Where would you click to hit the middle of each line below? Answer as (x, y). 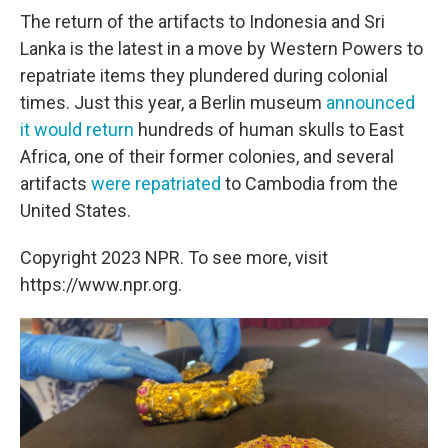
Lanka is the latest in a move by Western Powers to (221, 48)
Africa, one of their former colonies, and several (207, 156)
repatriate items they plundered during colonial (204, 75)
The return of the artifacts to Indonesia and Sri (202, 21)
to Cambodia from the (309, 183)
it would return (77, 129)
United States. (75, 210)
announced (370, 102)
